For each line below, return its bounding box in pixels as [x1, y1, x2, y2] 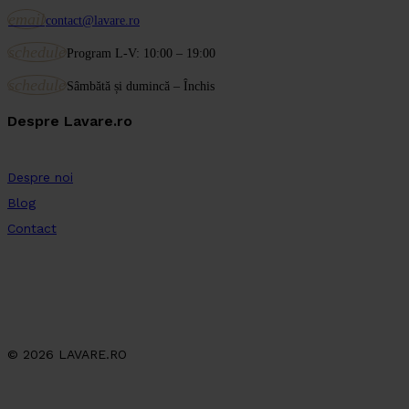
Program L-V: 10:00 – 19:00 [67, 46, 215, 60]
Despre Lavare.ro [7, 111, 132, 130]
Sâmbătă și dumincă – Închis [67, 79, 215, 93]
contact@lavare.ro [46, 13, 140, 27]
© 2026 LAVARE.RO [7, 346, 127, 362]
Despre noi [7, 169, 73, 184]
